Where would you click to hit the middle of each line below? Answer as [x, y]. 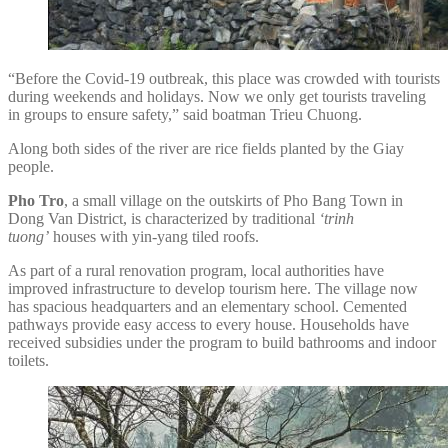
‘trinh [336, 218]
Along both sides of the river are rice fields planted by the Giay [206, 148]
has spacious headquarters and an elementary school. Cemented [207, 306]
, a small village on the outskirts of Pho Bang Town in [233, 200]
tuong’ [28, 236]
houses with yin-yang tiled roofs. [154, 236]
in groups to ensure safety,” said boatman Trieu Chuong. [185, 114]
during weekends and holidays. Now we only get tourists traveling [217, 96]
